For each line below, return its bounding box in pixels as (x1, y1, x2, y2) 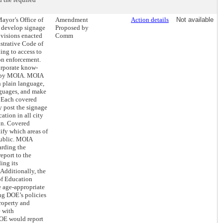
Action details (131, 16, 169, 23)
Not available (176, 16, 214, 23)
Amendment (55, 16, 88, 23)
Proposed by (55, 24, 89, 31)
